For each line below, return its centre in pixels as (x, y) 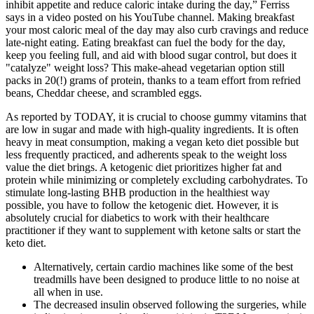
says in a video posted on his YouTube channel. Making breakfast (150, 18)
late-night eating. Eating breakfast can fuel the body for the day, (145, 43)
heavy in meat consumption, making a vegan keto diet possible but (152, 142)
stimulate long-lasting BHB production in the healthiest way (138, 193)
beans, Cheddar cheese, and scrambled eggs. (104, 93)
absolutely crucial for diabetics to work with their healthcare (137, 218)
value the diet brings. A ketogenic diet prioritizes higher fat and (144, 168)
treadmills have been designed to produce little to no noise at (166, 280)
